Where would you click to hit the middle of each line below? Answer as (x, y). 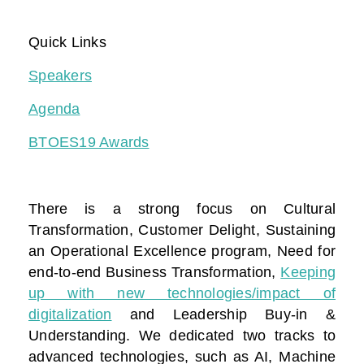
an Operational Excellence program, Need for (182, 251)
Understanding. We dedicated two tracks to (182, 336)
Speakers (60, 76)
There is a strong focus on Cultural (182, 209)
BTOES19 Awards (89, 143)
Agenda (54, 109)
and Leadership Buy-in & (223, 315)
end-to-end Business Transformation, (155, 273)
